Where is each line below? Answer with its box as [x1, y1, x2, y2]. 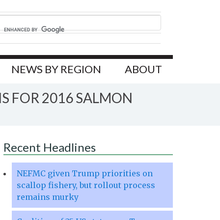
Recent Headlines [3, 140, 96, 155]
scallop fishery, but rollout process [17, 180, 155, 191]
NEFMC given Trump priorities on [17, 168, 153, 179]
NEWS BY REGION [11, 62, 101, 76]
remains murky [17, 192, 79, 202]
